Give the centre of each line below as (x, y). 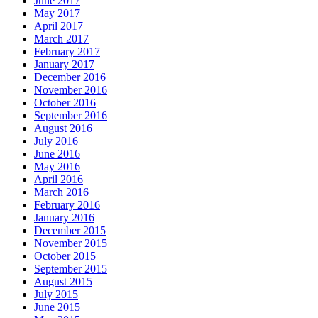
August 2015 (63, 281)
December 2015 (70, 230)
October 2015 (65, 256)
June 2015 (57, 307)
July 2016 (56, 141)
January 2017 (64, 64)
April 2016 (59, 179)
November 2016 (71, 90)
